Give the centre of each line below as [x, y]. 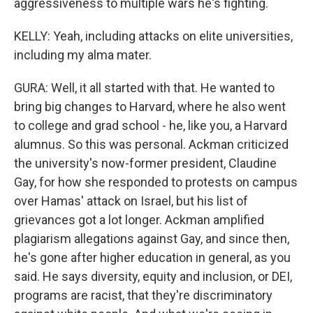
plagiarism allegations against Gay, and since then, [152, 239]
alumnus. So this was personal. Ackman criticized [151, 144]
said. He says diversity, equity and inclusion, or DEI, [153, 276]
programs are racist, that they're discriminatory [143, 295]
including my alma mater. [83, 55]
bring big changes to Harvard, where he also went [150, 107]
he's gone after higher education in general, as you [152, 257]
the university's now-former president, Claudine [145, 163]
